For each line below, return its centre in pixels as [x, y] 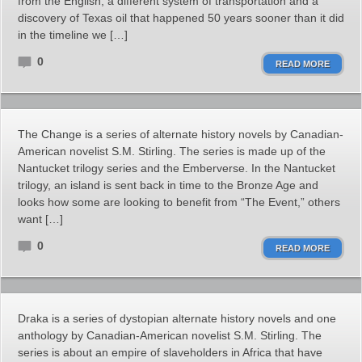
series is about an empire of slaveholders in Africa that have [170, 352]
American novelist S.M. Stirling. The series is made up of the [172, 151]
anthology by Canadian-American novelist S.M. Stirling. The [170, 335]
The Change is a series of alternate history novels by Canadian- [181, 134]
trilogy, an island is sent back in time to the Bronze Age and [168, 185]
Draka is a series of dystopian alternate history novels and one [177, 318]
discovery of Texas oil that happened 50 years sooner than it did [181, 18]
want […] [40, 219]
